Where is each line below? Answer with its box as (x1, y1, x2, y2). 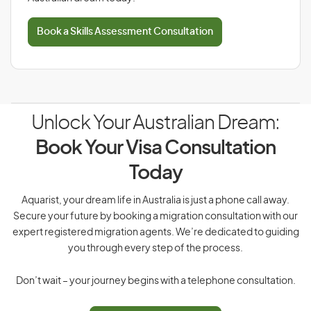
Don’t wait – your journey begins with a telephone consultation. (15, 276, 296, 286)
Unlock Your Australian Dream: (31, 114, 280, 133)
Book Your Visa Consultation (35, 139, 276, 158)
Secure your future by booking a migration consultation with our (13, 212, 298, 221)
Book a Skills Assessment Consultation (37, 27, 213, 37)
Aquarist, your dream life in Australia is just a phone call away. (22, 196, 289, 205)
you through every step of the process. (68, 244, 243, 253)
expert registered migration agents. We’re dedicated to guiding (12, 228, 299, 237)
